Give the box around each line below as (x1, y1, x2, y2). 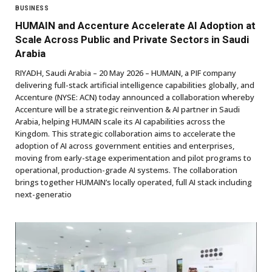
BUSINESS (15, 4, 49, 12)
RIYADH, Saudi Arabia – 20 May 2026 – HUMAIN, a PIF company (15, 67, 236, 78)
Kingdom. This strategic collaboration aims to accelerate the (15, 127, 236, 139)
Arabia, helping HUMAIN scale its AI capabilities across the (15, 115, 225, 127)
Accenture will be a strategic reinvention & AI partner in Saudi (15, 103, 240, 115)
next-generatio (15, 188, 72, 200)
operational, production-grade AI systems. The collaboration (15, 164, 237, 175)
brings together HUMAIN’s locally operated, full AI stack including (15, 176, 252, 188)
